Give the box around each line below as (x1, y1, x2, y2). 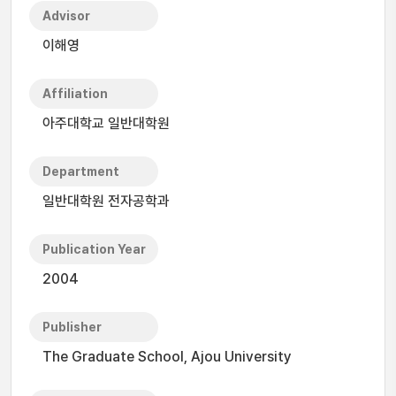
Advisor (42, 9, 90, 23)
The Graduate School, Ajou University (42, 348, 292, 365)
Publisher (42, 320, 102, 334)
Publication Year (42, 242, 146, 256)
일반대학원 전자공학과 (42, 193, 170, 209)
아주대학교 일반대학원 (42, 115, 170, 132)
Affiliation (42, 87, 108, 101)
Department (42, 164, 119, 179)
